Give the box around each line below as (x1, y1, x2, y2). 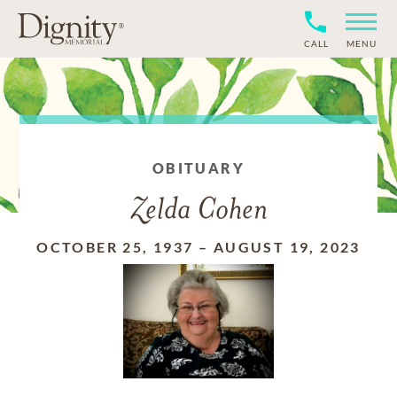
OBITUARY (152, 160, 245, 176)
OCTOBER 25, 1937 (36, 238, 194, 255)
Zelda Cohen (129, 196, 268, 227)
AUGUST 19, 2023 (213, 238, 361, 255)
